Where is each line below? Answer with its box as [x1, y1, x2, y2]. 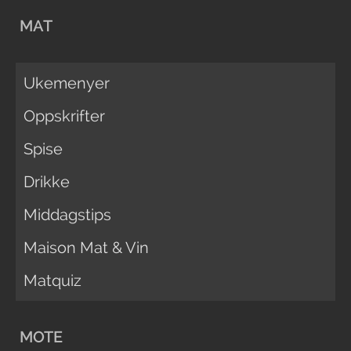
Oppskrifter [24, 106, 105, 125]
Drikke [24, 172, 70, 191]
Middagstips [24, 204, 111, 224]
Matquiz [24, 270, 81, 290]
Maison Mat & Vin [24, 237, 149, 257]
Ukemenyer [24, 73, 110, 92]
